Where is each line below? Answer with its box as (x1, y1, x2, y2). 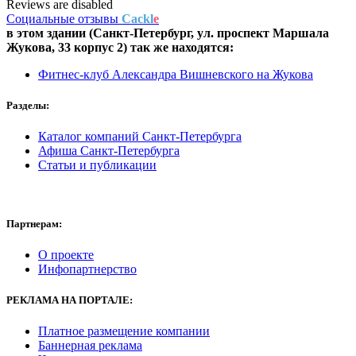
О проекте (38, 247, 94, 261)
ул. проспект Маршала (197, 26, 329, 41)
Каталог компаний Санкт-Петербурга (38, 130, 242, 144)
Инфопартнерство (38, 261, 137, 276)
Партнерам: (6, 217, 62, 230)
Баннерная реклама (38, 339, 142, 353)
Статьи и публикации (38, 158, 157, 172)
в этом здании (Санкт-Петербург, (6, 26, 197, 41)
